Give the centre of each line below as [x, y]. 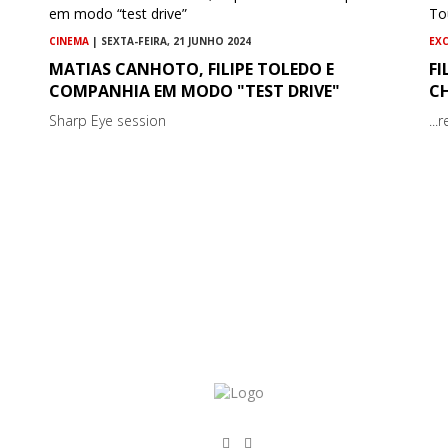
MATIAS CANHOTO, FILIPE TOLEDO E [192, 69]
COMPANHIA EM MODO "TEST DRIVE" [195, 91]
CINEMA [69, 41]
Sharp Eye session [108, 121]
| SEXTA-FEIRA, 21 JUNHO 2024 [170, 41]
